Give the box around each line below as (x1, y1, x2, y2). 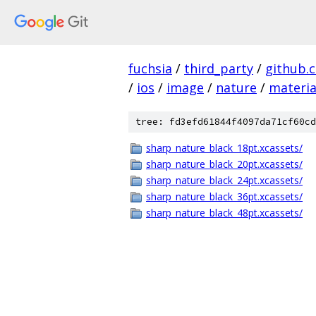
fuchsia (128, 60, 172, 77)
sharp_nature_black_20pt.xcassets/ (146, 157, 303, 171)
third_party (184, 60, 253, 77)
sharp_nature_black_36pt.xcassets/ (146, 190, 303, 203)
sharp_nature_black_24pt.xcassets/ (146, 174, 303, 187)
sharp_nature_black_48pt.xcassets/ (146, 206, 303, 219)
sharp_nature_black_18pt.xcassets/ (146, 141, 303, 154)
